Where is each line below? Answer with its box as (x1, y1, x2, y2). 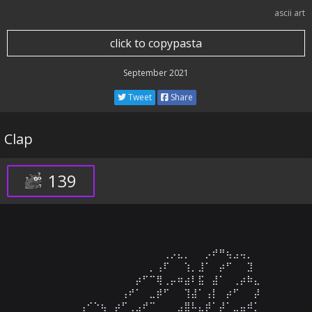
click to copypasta (110, 36, 202, 51)
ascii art (274, 7, 305, 19)
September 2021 (123, 67, 189, 79)
